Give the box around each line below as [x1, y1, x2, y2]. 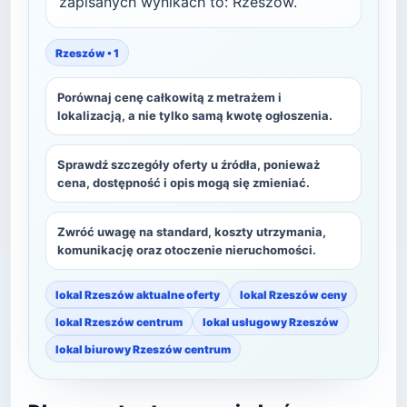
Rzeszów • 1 [55, 45, 119, 60]
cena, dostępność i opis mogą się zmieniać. [57, 175, 310, 190]
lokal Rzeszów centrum [55, 314, 183, 329]
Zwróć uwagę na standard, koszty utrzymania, [57, 224, 326, 239]
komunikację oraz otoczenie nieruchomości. [57, 243, 316, 257]
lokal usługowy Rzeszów [203, 314, 339, 329]
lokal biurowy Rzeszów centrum [55, 342, 231, 356]
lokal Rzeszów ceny [240, 287, 347, 302]
